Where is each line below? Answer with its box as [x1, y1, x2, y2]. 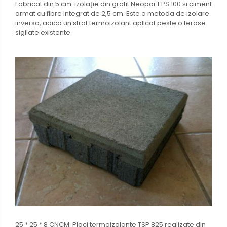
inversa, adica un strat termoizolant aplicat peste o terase [15, 18, 206, 28]
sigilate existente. [15, 28, 72, 38]
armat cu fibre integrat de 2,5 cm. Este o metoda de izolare [15, 9, 209, 19]
